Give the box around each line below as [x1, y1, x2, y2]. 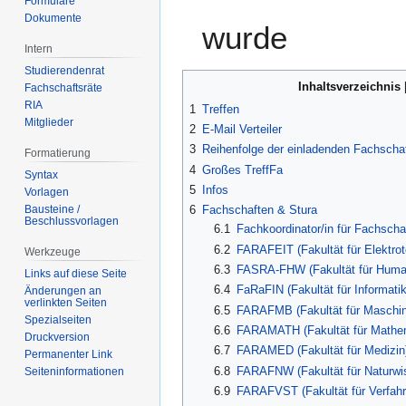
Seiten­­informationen [24, 364, 125, 378]
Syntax [24, 168, 59, 181]
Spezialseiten [24, 313, 92, 326]
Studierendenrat [24, 64, 105, 78]
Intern [24, 43, 53, 56]
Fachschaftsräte [24, 82, 103, 95]
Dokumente [24, 12, 82, 25]
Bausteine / [24, 202, 81, 216]
